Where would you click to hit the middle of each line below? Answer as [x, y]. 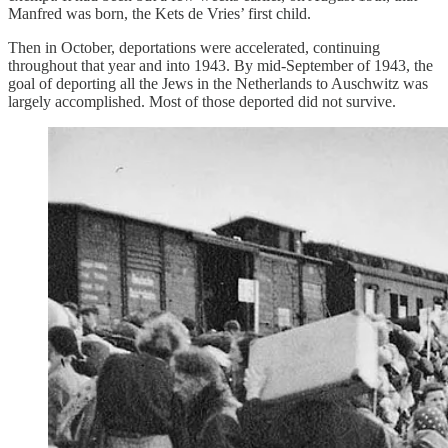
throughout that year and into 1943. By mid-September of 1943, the [220, 66]
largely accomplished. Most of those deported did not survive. [202, 102]
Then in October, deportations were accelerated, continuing [194, 48]
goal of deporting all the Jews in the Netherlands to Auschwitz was [218, 84]
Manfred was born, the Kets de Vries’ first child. [159, 14]
